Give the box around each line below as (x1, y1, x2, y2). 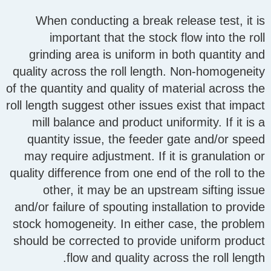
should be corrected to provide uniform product (13, 234, 265, 248)
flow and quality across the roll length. (67, 251, 265, 265)
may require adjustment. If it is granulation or (24, 149, 265, 163)
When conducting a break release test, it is (36, 14, 265, 28)
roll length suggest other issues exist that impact (6, 99, 265, 113)
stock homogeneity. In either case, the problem (13, 217, 265, 231)
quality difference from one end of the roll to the (10, 166, 265, 180)
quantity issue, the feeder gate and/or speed (27, 132, 265, 146)
